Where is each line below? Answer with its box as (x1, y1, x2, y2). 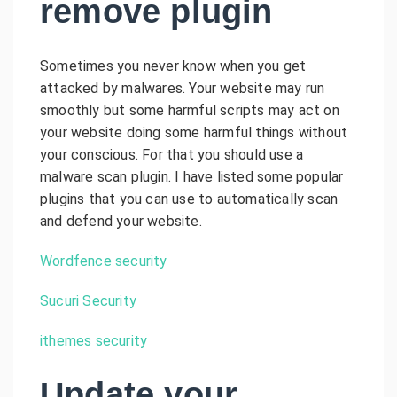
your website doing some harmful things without (40, 123, 348, 141)
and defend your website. (40, 212, 202, 230)
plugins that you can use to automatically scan (40, 190, 339, 207)
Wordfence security (40, 252, 167, 269)
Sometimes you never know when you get (40, 57, 307, 74)
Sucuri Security (40, 292, 136, 309)
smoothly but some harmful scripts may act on (40, 101, 339, 119)
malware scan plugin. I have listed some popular (40, 167, 344, 185)
